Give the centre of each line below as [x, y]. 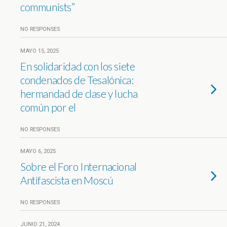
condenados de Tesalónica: [77, 80]
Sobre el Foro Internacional [79, 166]
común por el [48, 107]
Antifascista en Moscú [67, 180]
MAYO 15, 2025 [40, 51]
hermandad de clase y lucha [79, 93]
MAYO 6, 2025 [38, 151]
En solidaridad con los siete [78, 66]
